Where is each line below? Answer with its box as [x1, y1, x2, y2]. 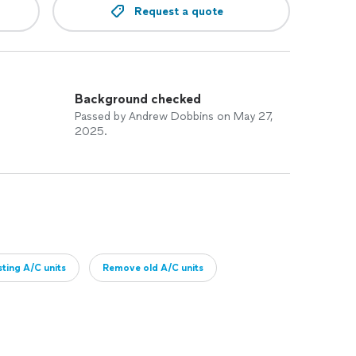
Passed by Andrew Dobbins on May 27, [75, 110, 273, 123]
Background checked [75, 91, 201, 106]
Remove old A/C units [103, 262, 203, 273]
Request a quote [133, 4, 223, 18]
